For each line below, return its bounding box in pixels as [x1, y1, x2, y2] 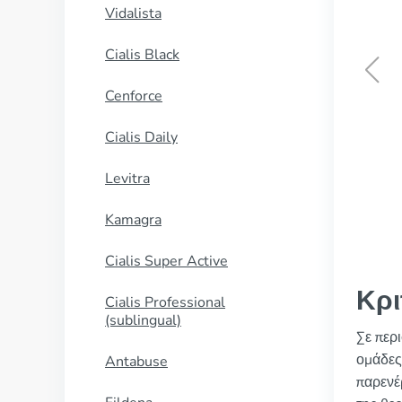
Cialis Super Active [105, 251, 228, 271]
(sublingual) [105, 310, 181, 330]
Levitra [105, 169, 150, 188]
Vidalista [105, 4, 162, 23]
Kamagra [105, 210, 162, 230]
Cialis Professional [105, 293, 225, 312]
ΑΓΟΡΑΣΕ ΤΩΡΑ [177, 146, 282, 165]
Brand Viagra [178, 101, 280, 124]
